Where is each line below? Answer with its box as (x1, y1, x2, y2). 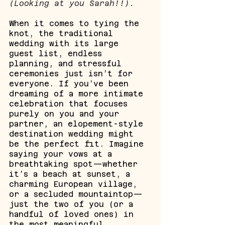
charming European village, (9, 180, 142, 188)
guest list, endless (9, 49, 107, 58)
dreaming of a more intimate (9, 89, 148, 98)
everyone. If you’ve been (9, 79, 134, 88)
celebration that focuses (9, 99, 133, 108)
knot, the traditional (9, 29, 118, 38)
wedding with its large (9, 39, 124, 48)
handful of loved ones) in (9, 210, 139, 218)
